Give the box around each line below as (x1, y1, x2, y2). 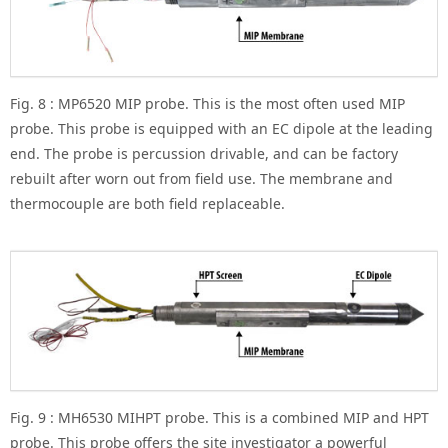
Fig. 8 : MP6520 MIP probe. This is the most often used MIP (10, 94, 405, 114)
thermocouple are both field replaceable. (10, 194, 285, 214)
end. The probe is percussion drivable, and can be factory (10, 144, 398, 164)
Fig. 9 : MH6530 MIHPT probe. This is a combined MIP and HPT (10, 408, 429, 428)
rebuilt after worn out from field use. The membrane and (10, 169, 393, 189)
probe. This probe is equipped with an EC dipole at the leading (10, 119, 433, 139)
